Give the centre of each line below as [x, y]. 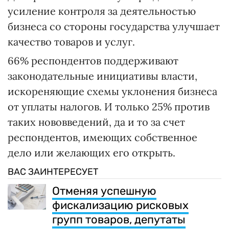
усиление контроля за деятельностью [102, 11]
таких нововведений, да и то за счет [96, 122]
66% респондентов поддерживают [93, 61]
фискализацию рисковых [120, 205]
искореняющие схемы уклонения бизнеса [112, 91]
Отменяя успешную [104, 191]
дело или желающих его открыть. [91, 153]
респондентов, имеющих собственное [102, 138]
